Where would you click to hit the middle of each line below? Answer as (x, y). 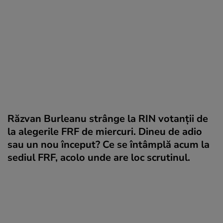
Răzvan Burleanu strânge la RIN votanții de (108, 118)
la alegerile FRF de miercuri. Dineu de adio (105, 131)
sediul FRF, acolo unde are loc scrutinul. (99, 157)
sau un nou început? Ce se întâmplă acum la (109, 144)
